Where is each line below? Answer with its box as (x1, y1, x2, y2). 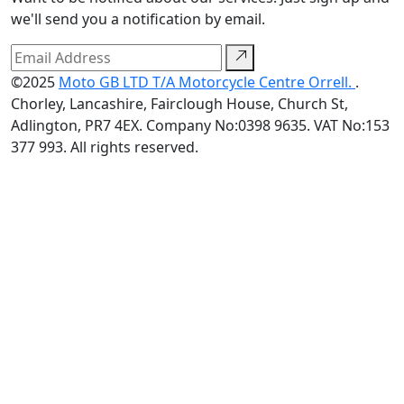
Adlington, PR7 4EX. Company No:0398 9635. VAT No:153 (11, 115, 390, 136)
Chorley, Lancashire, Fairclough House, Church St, (11, 94, 348, 115)
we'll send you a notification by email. (11, 9, 265, 30)
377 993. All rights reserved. (11, 137, 198, 158)
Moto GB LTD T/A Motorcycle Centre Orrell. (59, 72, 355, 93)
